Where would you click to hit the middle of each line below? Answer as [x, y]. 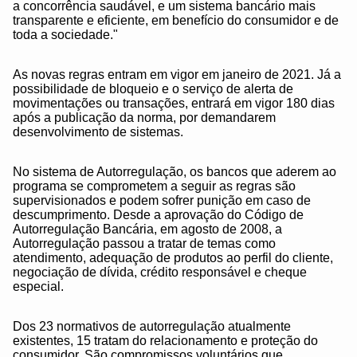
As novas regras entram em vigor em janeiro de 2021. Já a [177, 75]
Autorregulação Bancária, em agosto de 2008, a [147, 229]
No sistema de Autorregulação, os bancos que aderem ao [175, 172]
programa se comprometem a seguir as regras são [154, 186]
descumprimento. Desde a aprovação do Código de [158, 215]
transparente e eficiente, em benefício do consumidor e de [176, 21]
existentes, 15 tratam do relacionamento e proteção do [165, 341]
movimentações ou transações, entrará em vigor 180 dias [174, 104]
